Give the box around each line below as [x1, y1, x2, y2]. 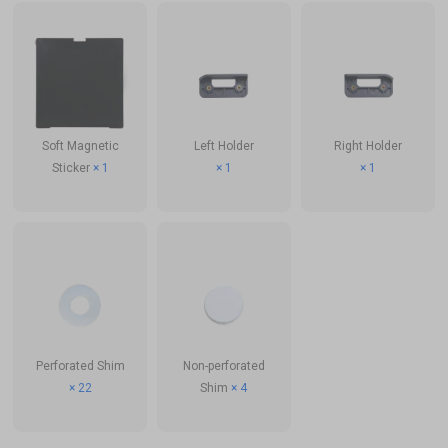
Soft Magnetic [41, 138, 119, 153]
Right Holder [333, 138, 402, 153]
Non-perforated [182, 358, 265, 373]
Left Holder [193, 138, 254, 153]
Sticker [51, 160, 93, 175]
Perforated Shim [35, 358, 125, 373]
